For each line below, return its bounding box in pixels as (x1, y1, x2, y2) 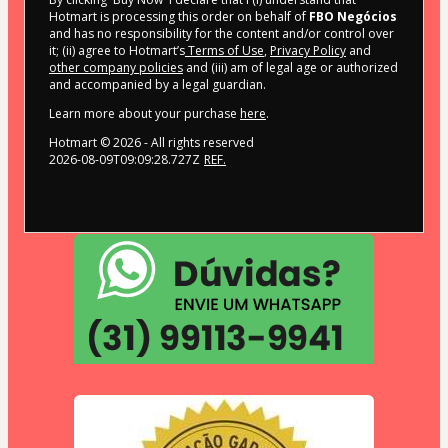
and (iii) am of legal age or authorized (183, 58, 398, 76)
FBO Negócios (309, 7, 397, 25)
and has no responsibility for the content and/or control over (49, 24, 394, 42)
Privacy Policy (270, 41, 346, 59)
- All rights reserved (141, 133, 254, 151)
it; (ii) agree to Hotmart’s (49, 41, 185, 59)
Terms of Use (185, 41, 264, 59)
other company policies (49, 58, 183, 76)
